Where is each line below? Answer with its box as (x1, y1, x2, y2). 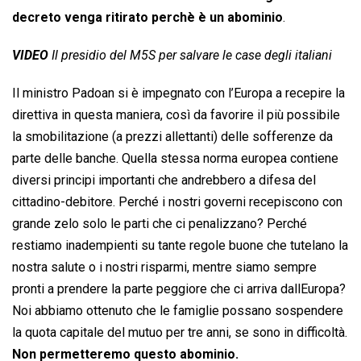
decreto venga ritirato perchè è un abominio (12, 10, 283, 26)
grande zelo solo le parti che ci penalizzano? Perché (12, 216, 307, 232)
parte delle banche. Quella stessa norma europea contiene (12, 151, 338, 167)
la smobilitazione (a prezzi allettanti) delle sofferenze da (12, 129, 333, 145)
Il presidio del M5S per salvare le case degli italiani (52, 48, 332, 64)
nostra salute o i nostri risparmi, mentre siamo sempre (12, 259, 317, 276)
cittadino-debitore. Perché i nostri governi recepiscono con (12, 194, 342, 210)
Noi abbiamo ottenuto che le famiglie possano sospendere (12, 303, 343, 319)
